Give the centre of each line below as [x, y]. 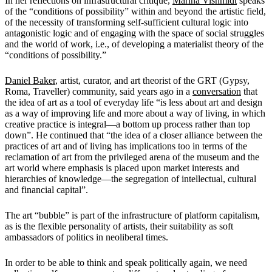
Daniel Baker [30, 80]
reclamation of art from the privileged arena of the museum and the [132, 157]
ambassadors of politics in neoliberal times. [87, 237]
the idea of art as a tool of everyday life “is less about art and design [134, 102]
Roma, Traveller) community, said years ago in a [99, 91]
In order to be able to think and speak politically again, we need [126, 262]
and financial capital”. [46, 189]
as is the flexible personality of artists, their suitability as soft [119, 226]
